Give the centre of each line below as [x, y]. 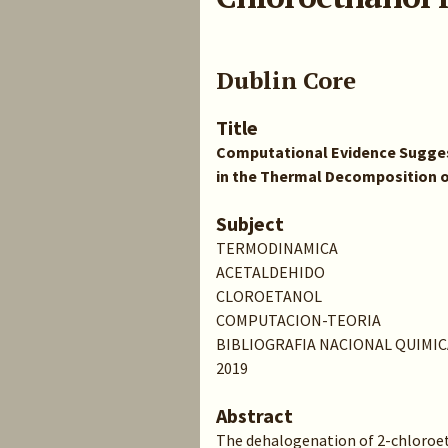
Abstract [254, 415]
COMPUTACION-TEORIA [298, 320]
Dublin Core [286, 80]
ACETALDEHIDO [270, 272]
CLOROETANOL [269, 296]
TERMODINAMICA [277, 248]
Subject [250, 223]
